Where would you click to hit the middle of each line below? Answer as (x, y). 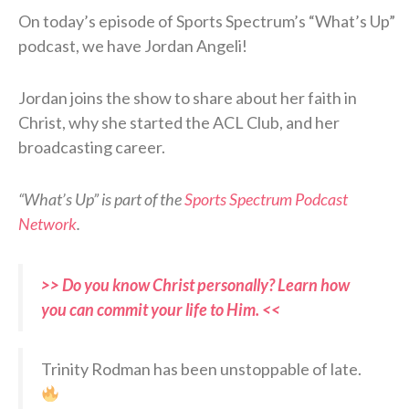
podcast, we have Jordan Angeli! (133, 46)
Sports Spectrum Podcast (266, 199)
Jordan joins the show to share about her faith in (188, 98)
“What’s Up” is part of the (101, 199)
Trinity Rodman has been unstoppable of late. (201, 369)
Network (47, 224)
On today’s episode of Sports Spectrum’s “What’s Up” (207, 21)
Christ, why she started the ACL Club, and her (179, 123)
